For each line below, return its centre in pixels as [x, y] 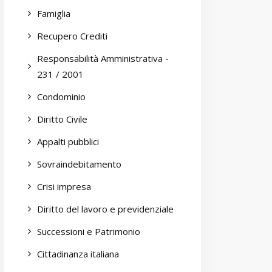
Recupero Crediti [72, 36]
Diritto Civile [62, 119]
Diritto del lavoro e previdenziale [105, 209]
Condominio [61, 97]
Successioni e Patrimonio [89, 231]
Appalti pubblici [68, 141]
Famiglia [54, 13]
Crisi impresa [64, 186]
